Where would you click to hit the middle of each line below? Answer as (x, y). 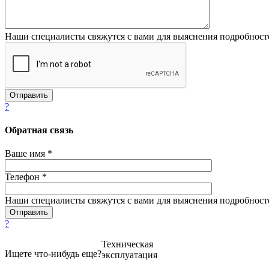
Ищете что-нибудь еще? (53, 254)
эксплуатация (129, 255)
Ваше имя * (29, 154)
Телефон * (26, 177)
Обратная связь (39, 130)
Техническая (127, 244)
